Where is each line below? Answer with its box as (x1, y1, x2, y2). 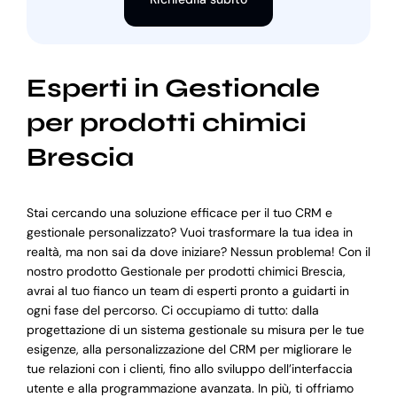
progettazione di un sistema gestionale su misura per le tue (26, 322, 364, 339)
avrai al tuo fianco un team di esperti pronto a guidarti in (26, 283, 349, 300)
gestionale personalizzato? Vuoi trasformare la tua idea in (26, 224, 353, 241)
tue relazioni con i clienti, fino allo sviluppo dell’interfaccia (26, 361, 353, 378)
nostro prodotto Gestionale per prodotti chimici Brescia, (26, 263, 346, 280)
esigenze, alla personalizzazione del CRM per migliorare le (26, 341, 352, 358)
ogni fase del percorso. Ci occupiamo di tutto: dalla (26, 302, 319, 319)
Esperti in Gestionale (26, 72, 320, 104)
